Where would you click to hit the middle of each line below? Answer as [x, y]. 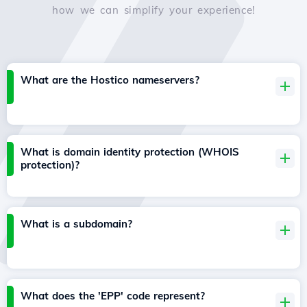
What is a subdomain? [76, 224]
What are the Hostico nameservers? [110, 80]
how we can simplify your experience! [153, 10]
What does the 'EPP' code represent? [113, 296]
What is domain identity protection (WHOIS [130, 152]
